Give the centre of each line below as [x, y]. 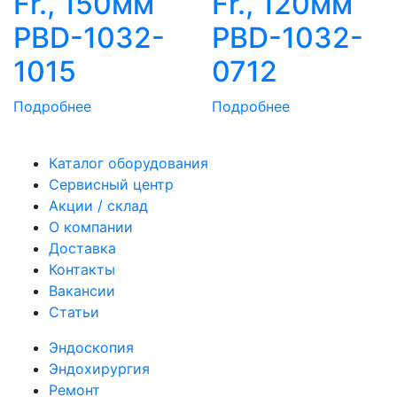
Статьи [74, 312]
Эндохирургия [99, 369]
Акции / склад [98, 206]
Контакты [82, 270]
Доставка [82, 249]
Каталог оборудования [128, 163]
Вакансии [82, 291]
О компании [91, 227]
